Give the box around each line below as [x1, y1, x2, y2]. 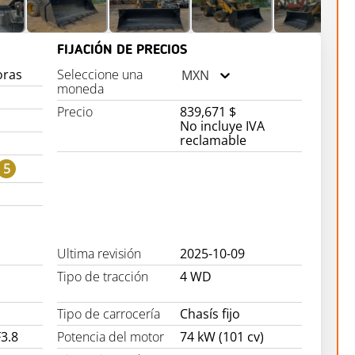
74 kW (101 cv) [179, 328, 264, 346]
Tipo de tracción [57, 268, 149, 286]
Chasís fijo [179, 305, 240, 323]
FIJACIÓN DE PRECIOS [57, 43, 188, 58]
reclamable [179, 132, 246, 150]
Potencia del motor [57, 328, 165, 346]
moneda [57, 80, 105, 98]
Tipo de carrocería [57, 305, 161, 323]
